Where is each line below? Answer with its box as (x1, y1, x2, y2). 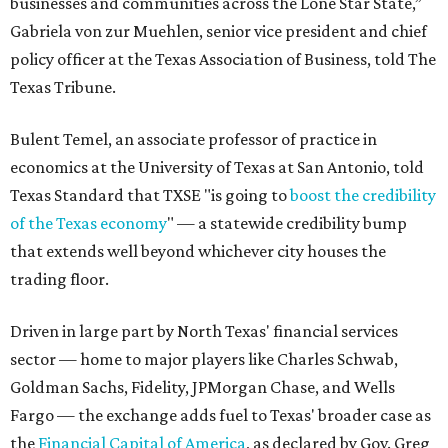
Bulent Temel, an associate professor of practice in (10, 129, 377, 150)
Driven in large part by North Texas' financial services (10, 321, 398, 342)
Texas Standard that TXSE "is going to (10, 185, 290, 206)
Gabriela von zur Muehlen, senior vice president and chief (10, 21, 427, 42)
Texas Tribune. (10, 77, 116, 98)
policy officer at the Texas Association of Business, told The (10, 49, 436, 70)
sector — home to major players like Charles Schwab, (10, 349, 398, 370)
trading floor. (10, 269, 109, 290)
